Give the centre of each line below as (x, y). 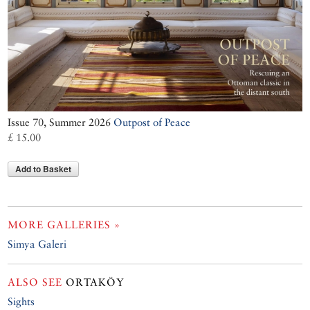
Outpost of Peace (152, 122)
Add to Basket (44, 168)
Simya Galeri (37, 244)
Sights (21, 301)
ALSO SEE (35, 282)
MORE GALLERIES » (64, 224)
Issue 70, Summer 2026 (61, 122)
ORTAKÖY (94, 282)
